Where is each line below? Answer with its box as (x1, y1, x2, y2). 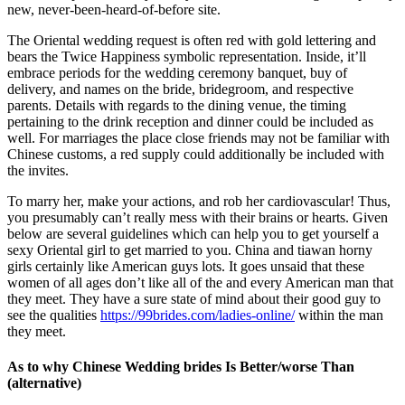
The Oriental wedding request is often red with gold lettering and (7, 32, 376, 48)
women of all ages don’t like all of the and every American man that (7, 274, 393, 290)
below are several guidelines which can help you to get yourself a (7, 225, 379, 241)
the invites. (7, 162, 69, 178)
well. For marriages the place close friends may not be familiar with (7, 129, 390, 146)
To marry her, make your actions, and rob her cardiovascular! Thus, (7, 193, 391, 209)
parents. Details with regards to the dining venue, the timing (7, 97, 346, 113)
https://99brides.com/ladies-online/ (100, 306, 295, 323)
